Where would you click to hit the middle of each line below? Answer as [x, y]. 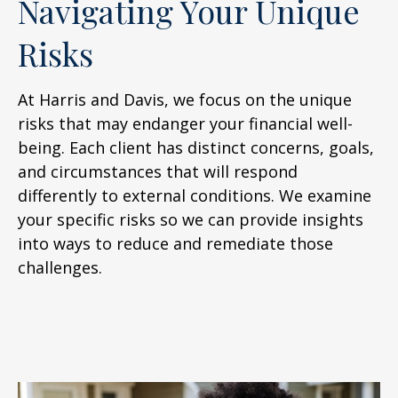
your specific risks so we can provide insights [191, 219]
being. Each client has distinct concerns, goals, [196, 147]
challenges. [60, 267]
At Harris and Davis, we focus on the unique [185, 99]
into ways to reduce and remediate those [175, 243]
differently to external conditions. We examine [195, 195]
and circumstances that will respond [158, 171]
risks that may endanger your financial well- [185, 123]
